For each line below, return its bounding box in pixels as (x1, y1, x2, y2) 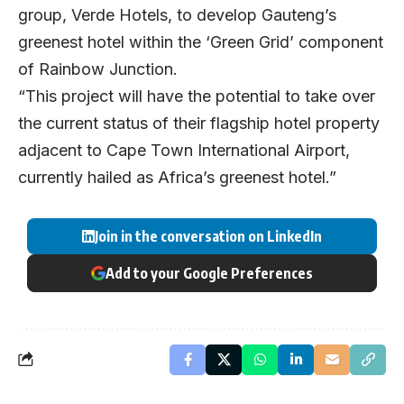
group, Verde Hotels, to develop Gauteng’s (18, 5, 336, 25)
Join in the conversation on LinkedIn (95, 226, 322, 245)
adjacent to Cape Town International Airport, (18, 141, 350, 161)
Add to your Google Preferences (106, 263, 313, 282)
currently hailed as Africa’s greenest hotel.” (18, 168, 336, 188)
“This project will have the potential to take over (18, 87, 375, 106)
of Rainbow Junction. (18, 60, 178, 79)
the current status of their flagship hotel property (18, 114, 380, 133)
